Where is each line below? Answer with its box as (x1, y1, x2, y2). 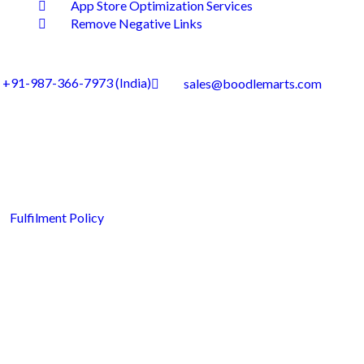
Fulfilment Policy (10, 210, 104, 226)
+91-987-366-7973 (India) (2, 75, 151, 91)
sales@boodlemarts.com (184, 76, 322, 92)
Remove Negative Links (71, 15, 203, 32)
